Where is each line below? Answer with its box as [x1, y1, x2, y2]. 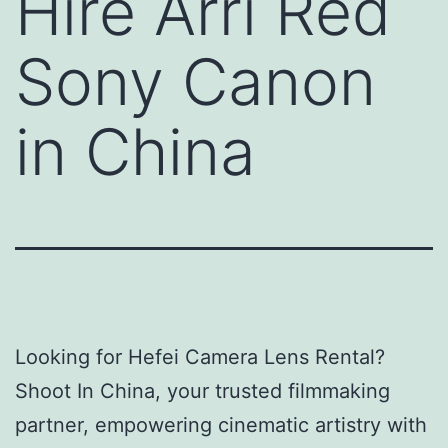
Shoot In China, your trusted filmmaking [15, 378, 390, 403]
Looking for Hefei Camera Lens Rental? [15, 344, 385, 369]
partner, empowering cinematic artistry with [15, 412, 427, 437]
